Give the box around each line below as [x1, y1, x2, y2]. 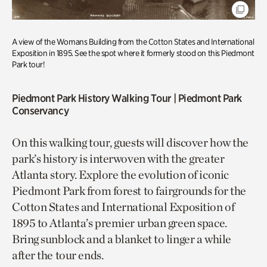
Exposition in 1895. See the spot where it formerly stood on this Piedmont [12, 48, 254, 58]
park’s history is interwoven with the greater [12, 151, 225, 166]
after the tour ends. [12, 247, 104, 262]
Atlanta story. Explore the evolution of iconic [12, 167, 229, 182]
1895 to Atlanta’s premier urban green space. [12, 215, 227, 230]
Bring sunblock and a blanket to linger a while [12, 231, 231, 246]
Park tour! [12, 59, 45, 69]
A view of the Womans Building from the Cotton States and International [12, 36, 254, 46]
